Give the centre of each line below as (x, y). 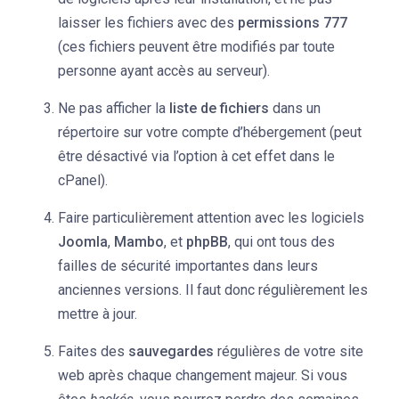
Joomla (83, 242)
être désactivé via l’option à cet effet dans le (196, 156)
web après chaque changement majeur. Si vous (203, 375)
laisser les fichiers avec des (148, 23)
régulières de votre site (289, 351)
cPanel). (83, 180)
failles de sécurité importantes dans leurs (188, 266)
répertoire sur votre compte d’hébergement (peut (210, 132)
